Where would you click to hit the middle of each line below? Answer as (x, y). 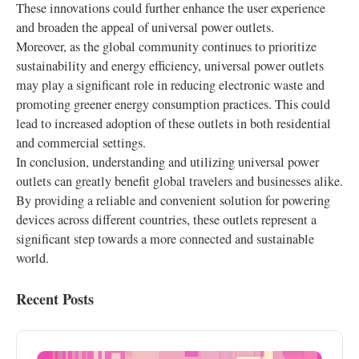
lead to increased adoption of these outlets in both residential (173, 123)
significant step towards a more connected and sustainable (165, 239)
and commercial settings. (81, 143)
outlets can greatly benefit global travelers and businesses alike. (179, 181)
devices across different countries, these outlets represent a (166, 220)
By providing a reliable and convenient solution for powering (173, 200)
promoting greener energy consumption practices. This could (173, 104)
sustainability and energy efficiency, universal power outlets (170, 66)
